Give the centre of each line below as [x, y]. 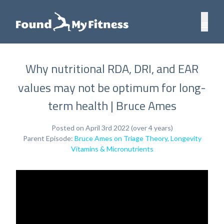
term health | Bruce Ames [112, 105]
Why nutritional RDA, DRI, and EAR [112, 68]
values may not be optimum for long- [112, 87]
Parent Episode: [48, 138]
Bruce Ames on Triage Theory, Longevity [138, 138]
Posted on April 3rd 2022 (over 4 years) [112, 128]
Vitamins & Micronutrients [112, 149]
